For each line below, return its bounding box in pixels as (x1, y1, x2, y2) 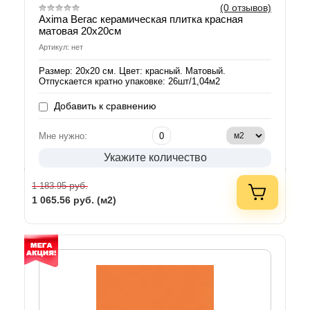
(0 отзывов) (220, 2, 271, 14)
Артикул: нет (39, 43, 83, 52)
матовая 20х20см (39, 25, 121, 37)
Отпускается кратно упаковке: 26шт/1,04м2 (39, 76, 220, 87)
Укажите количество (103, 152, 207, 164)
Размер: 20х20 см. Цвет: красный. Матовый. (39, 66, 226, 77)
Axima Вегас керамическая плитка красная (39, 13, 243, 26)
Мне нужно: (39, 131, 87, 142)
